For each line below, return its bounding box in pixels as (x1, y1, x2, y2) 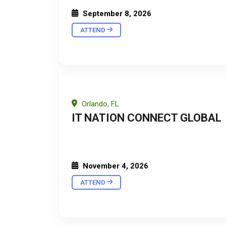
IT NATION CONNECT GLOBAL (72, 111, 221, 124)
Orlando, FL (80, 99, 119, 108)
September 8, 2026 (81, 9, 151, 18)
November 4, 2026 (81, 161, 148, 171)
